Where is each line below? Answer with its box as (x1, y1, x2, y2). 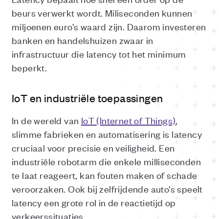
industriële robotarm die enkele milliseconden (12, 155, 201, 167)
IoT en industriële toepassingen (12, 91, 163, 105)
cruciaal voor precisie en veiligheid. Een (12, 141, 175, 153)
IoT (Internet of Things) (81, 114, 176, 126)
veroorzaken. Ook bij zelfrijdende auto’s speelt (12, 182, 203, 195)
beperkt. (12, 61, 47, 73)
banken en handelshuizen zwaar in (12, 34, 153, 46)
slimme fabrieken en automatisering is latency (12, 128, 202, 140)
